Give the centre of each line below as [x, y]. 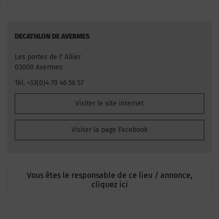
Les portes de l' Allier [48, 57]
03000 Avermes [39, 67]
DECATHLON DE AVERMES [52, 36]
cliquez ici [109, 184]
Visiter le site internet [109, 104]
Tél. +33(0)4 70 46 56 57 [49, 83]
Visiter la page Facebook [109, 130]
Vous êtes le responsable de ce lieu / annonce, [109, 175]
